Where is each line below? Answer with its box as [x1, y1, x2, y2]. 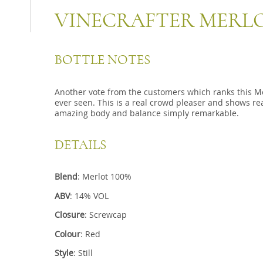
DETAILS [54, 138, 106, 152]
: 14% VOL [69, 190, 109, 201]
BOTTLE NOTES [54, 53, 150, 68]
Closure [54, 209, 85, 221]
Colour [54, 228, 80, 240]
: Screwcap [84, 209, 127, 221]
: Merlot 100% [77, 171, 131, 183]
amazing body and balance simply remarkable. [54, 107, 239, 119]
